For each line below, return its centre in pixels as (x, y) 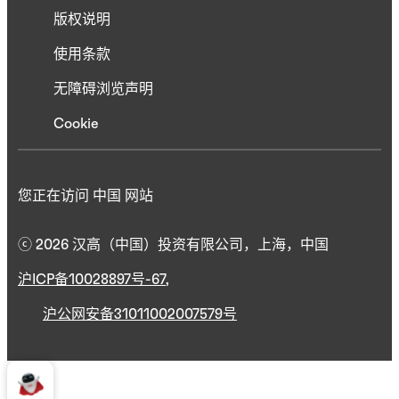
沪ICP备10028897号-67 (92, 280)
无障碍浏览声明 (103, 90)
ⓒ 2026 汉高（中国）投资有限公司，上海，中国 (175, 245)
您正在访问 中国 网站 (85, 196)
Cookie (76, 124)
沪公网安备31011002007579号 (140, 315)
